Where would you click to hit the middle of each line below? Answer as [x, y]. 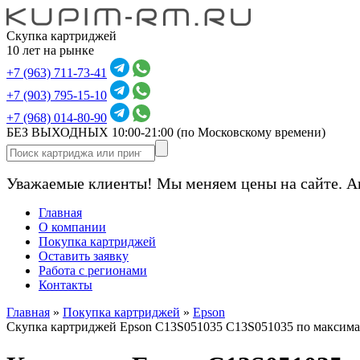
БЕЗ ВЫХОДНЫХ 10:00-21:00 [92, 132]
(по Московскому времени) [251, 132]
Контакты [65, 285]
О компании [72, 227]
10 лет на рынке [50, 50]
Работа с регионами [93, 270]
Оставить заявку [84, 256]
